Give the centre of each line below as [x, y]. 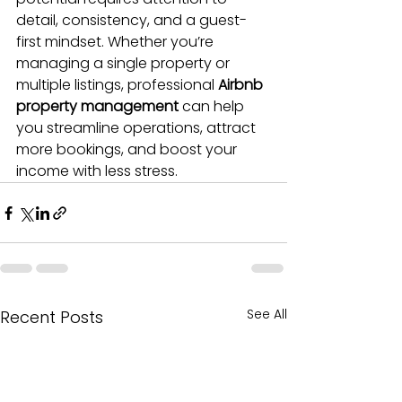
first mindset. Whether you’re [117, 42]
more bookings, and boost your [128, 150]
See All [267, 315]
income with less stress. [97, 171]
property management [97, 107]
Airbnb [242, 85]
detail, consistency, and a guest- [131, 21]
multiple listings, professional [117, 85]
